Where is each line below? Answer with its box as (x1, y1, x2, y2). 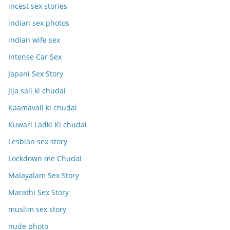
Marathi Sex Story (8, 187, 69, 197)
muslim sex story (8, 204, 66, 214)
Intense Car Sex (8, 51, 62, 62)
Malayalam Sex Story (8, 170, 79, 180)
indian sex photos (8, 17, 69, 28)
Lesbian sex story (8, 136, 67, 146)
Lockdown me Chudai (8, 153, 82, 163)
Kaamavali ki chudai (8, 102, 77, 112)
